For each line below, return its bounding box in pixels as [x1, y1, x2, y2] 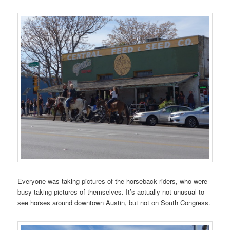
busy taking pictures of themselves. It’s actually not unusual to [17, 186, 205, 197]
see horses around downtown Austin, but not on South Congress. [17, 197, 211, 207]
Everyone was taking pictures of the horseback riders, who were [17, 176, 208, 186]
